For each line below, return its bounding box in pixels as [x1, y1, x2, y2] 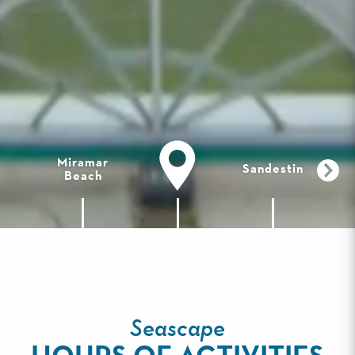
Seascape [130, 317, 225, 342]
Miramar [57, 156, 109, 170]
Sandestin [242, 163, 304, 176]
